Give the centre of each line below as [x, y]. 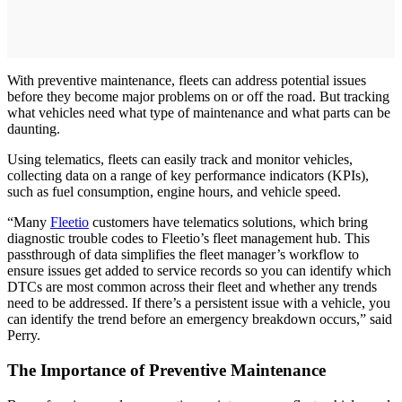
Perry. [24, 336]
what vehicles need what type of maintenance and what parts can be [199, 113]
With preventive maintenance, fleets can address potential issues [187, 81]
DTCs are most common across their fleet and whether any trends [192, 287]
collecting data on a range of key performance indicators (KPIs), [188, 176]
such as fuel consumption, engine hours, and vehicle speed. [174, 192]
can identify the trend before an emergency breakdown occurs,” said [200, 319]
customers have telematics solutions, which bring [228, 223]
